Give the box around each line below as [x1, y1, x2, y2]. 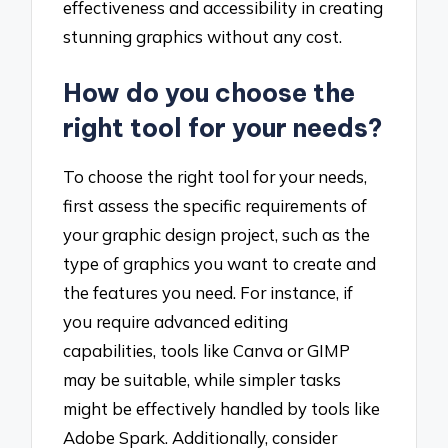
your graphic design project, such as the [63, 223, 371, 245]
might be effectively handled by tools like [63, 397, 381, 419]
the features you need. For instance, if [63, 281, 354, 303]
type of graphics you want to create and [63, 252, 377, 274]
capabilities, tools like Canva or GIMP [63, 339, 351, 361]
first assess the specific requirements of [63, 194, 368, 216]
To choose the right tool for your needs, [63, 165, 368, 187]
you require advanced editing [63, 310, 289, 332]
